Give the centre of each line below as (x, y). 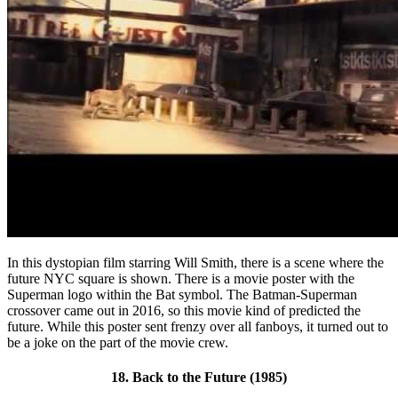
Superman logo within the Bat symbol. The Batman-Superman (182, 294)
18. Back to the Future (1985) (199, 377)
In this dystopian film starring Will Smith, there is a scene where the (195, 262)
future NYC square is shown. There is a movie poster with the (181, 278)
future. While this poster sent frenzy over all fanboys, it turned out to (198, 326)
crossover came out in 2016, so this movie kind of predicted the (184, 310)
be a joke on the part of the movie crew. (118, 342)
